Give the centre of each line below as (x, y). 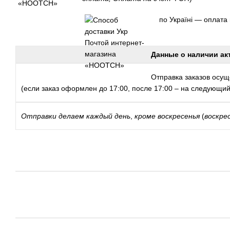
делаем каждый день (94, 116)
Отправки (39, 116)
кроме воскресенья (167, 116)
